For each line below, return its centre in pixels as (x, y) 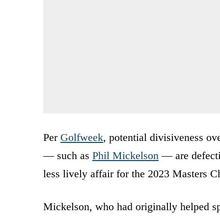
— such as (68, 155)
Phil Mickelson (125, 155)
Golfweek (82, 137)
